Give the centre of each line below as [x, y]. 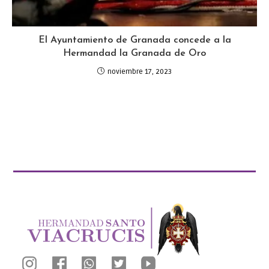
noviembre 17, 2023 [140, 71]
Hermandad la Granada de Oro [134, 53]
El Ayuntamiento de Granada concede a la [134, 40]
